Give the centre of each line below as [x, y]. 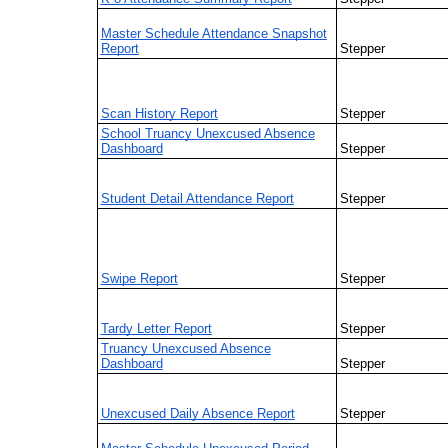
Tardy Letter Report [156, 328]
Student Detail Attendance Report [197, 198]
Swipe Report [139, 278]
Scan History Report [159, 113]
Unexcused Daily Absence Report [197, 413]
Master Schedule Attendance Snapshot [213, 33]
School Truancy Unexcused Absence [207, 133]
